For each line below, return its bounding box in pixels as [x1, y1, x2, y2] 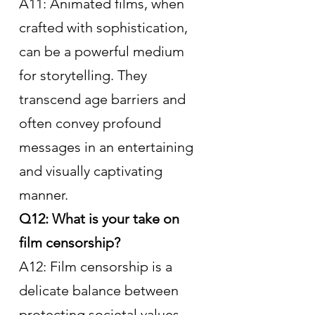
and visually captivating [19, 162, 166, 179]
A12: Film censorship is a [19, 257, 176, 275]
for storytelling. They [19, 66, 150, 84]
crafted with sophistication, [19, 18, 191, 36]
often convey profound [19, 114, 165, 131]
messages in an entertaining [19, 138, 197, 155]
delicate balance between [19, 281, 182, 299]
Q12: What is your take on [19, 210, 183, 227]
